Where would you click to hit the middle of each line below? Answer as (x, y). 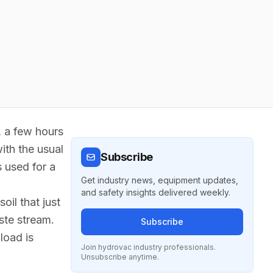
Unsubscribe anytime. (120, 257)
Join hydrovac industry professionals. (148, 247)
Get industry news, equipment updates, (160, 180)
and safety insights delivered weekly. (156, 192)
